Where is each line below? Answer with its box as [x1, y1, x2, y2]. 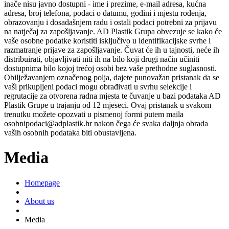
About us [25, 196, 54, 205]
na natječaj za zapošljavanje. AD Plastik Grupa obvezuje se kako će [4, 27, 222, 36]
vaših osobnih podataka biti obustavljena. [4, 128, 136, 137]
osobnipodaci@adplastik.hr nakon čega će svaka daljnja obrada [4, 119, 208, 128]
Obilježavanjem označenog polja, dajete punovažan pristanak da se [4, 73, 219, 82]
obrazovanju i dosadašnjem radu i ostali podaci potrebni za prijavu [4, 17, 217, 27]
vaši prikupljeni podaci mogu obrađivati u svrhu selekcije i [4, 82, 192, 91]
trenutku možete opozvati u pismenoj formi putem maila [4, 109, 184, 119]
